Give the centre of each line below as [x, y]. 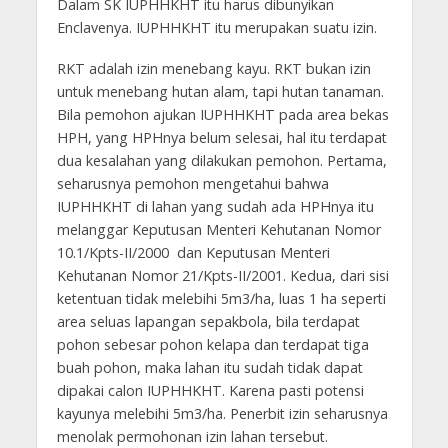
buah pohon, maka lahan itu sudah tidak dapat [209, 367]
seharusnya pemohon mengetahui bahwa [192, 183]
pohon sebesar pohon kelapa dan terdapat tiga [212, 344]
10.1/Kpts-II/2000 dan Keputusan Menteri [193, 252]
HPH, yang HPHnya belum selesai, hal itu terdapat [221, 137]
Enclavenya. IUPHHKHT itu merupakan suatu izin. [218, 27]
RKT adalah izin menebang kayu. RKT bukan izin [213, 68]
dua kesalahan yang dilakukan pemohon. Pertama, [221, 160]
